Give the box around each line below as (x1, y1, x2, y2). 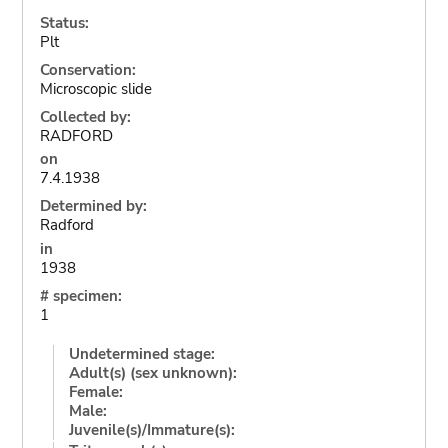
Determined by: (39, 196, 147, 216)
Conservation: (39, 59, 136, 80)
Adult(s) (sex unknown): (68, 362, 237, 383)
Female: (68, 381, 123, 402)
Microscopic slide (39, 78, 152, 99)
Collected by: (39, 106, 131, 127)
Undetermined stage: (68, 343, 215, 364)
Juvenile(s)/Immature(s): (68, 419, 235, 440)
